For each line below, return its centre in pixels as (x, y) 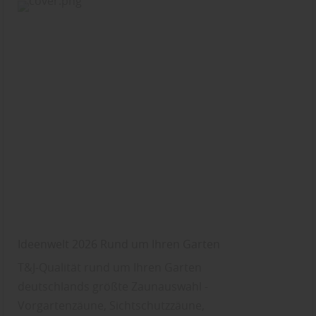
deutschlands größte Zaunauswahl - (113, 286)
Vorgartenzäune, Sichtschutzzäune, (111, 305)
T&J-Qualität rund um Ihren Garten (110, 267)
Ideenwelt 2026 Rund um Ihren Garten (119, 244)
